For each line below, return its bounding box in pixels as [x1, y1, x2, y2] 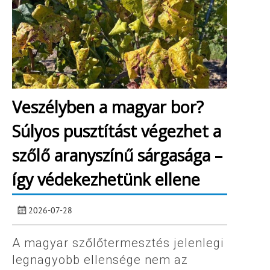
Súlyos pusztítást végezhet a [12, 120, 221, 143]
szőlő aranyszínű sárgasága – [12, 144, 222, 167]
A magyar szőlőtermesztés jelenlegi [12, 235, 224, 250]
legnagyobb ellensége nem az [12, 252, 188, 267]
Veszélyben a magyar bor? [12, 96, 204, 119]
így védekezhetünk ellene [12, 168, 200, 191]
